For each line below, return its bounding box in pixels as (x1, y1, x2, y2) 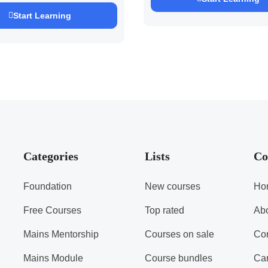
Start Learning (13, 11, 71, 20)
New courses (144, 181, 200, 191)
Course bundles (144, 253, 212, 263)
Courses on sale (144, 229, 214, 239)
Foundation (23, 181, 72, 191)
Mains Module (23, 253, 83, 263)
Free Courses (23, 205, 81, 215)
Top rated (144, 205, 184, 215)
